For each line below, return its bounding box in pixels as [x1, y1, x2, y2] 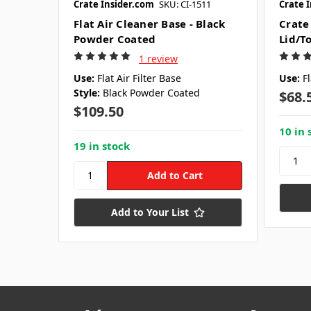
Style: [74, 85, 100, 99]
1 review [138, 51, 178, 65]
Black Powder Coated [103, 85, 200, 99]
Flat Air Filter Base [97, 71, 181, 85]
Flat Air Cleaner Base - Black [74, 16, 226, 31]
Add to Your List [111, 205, 189, 219]
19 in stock [74, 138, 130, 153]
